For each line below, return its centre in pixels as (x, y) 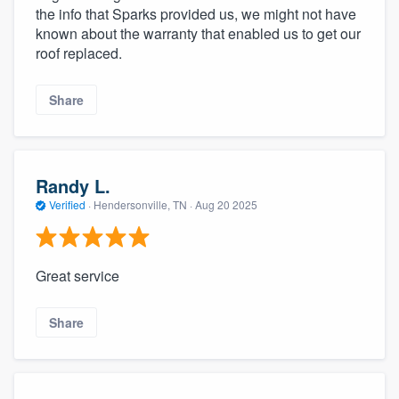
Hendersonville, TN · (143, 204)
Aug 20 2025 (226, 204)
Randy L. (73, 185)
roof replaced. (79, 53)
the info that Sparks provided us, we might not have (196, 13)
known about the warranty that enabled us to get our (198, 33)
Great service (77, 276)
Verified (67, 204)
